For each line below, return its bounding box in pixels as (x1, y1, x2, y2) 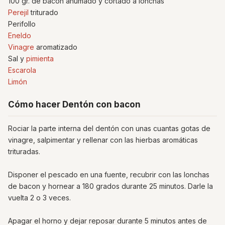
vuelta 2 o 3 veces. (8, 193, 71, 202)
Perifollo (8, 20, 36, 28)
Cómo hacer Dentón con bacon (8, 99, 141, 109)
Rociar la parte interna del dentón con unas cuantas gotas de (8, 124, 210, 133)
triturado (29, 8, 58, 17)
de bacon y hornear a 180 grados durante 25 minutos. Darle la (8, 182, 213, 190)
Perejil (8, 8, 29, 17)
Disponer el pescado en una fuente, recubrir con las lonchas (8, 170, 209, 179)
